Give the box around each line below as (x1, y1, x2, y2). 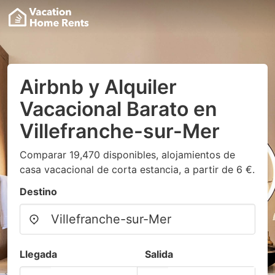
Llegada (20, 248, 57, 260)
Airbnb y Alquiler (20, 75, 177, 99)
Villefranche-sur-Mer (20, 119, 220, 143)
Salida (145, 248, 173, 260)
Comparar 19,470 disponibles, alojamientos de (20, 149, 235, 161)
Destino (20, 185, 57, 198)
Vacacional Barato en (20, 97, 217, 121)
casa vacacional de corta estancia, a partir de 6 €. (20, 163, 255, 176)
